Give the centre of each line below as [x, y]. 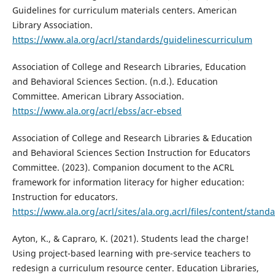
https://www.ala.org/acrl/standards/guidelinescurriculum [132, 40]
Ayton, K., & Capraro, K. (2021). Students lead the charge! [130, 239]
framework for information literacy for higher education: [128, 182]
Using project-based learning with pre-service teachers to [131, 254]
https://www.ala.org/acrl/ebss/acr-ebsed [97, 111]
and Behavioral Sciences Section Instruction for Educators [131, 153]
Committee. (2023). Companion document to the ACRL [123, 168]
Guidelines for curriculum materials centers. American [124, 10]
